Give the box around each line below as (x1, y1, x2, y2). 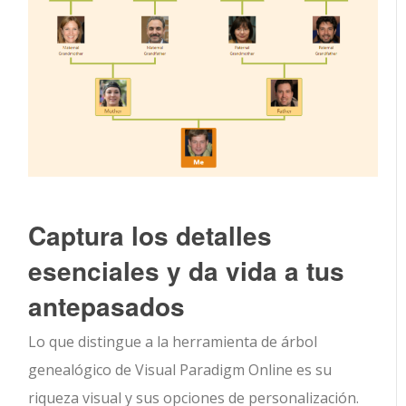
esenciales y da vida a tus (28, 252, 345, 290)
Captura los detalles (28, 217, 273, 255)
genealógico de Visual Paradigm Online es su (28, 360, 333, 381)
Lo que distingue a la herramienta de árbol (28, 332, 318, 353)
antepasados (28, 287, 186, 325)
